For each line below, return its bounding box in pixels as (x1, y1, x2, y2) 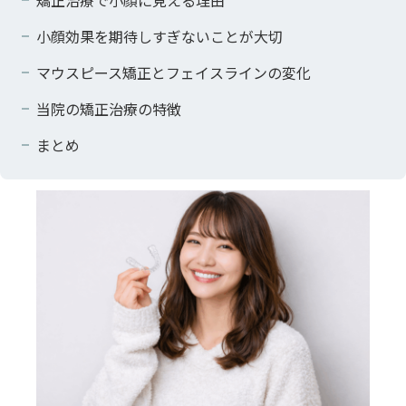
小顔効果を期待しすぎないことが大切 (36, 24, 283, 47)
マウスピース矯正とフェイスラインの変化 (36, 61, 311, 83)
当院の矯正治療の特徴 (36, 97, 181, 120)
